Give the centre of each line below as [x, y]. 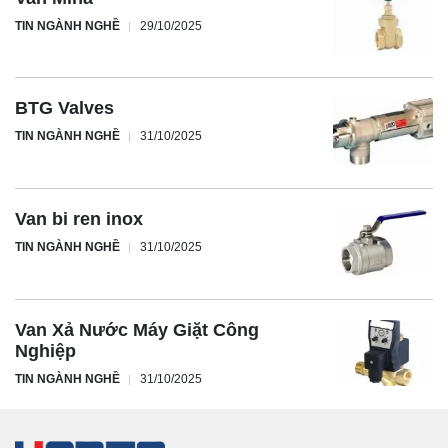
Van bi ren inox [79, 218]
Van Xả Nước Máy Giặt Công [137, 329]
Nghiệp [45, 350]
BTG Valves [64, 108]
